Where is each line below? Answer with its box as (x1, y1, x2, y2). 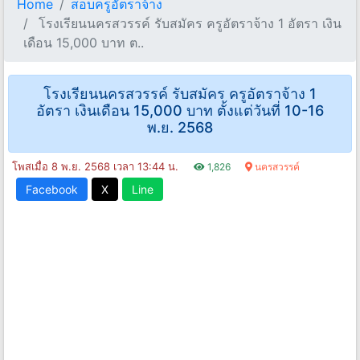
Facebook (26, 182, 78, 197)
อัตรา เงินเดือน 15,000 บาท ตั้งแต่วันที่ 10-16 (36, 102, 324, 120)
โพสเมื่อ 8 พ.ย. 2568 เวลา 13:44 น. (12, 160, 182, 174)
